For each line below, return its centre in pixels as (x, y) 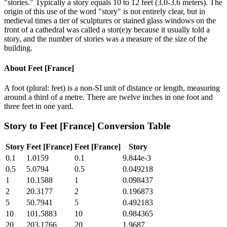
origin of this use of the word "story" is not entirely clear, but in (105, 12)
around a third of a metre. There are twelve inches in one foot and (108, 97)
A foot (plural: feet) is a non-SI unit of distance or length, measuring (112, 88)
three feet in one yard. (39, 106)
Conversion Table (133, 126)
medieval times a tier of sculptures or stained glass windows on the (110, 21)
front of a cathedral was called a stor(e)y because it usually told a (107, 30)
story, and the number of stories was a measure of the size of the (106, 39)
